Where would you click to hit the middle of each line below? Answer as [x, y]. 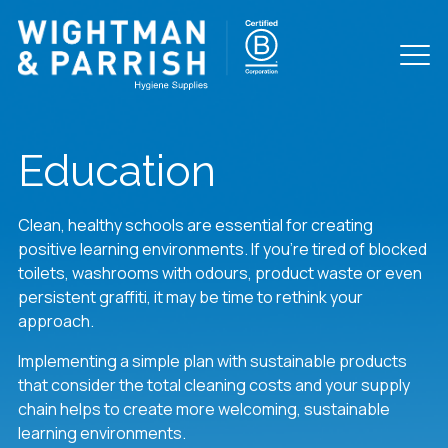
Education [116, 171]
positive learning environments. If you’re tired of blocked [222, 249]
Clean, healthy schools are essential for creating [195, 225]
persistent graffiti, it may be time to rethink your [190, 297]
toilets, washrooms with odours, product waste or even [219, 273]
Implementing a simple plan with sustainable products [212, 361]
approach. [55, 321]
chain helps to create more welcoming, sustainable [203, 409]
